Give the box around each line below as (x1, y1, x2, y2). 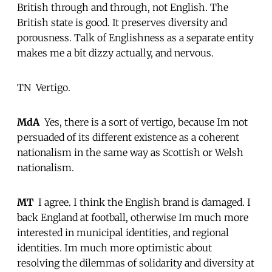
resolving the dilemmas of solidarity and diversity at (17, 256, 254, 269)
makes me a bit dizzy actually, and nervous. (17, 46, 214, 59)
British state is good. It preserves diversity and (17, 16, 227, 29)
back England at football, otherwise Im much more (17, 211, 248, 223)
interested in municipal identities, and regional (17, 226, 229, 239)
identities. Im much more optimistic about (17, 241, 212, 254)
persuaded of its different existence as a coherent (17, 131, 239, 143)
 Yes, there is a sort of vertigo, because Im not (39, 115, 248, 128)
